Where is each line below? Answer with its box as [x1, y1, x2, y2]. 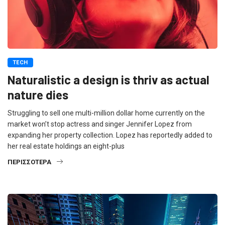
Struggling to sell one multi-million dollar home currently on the [8, 108, 205, 117]
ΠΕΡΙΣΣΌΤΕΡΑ [8, 158, 51, 166]
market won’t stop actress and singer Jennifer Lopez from [8, 120, 192, 128]
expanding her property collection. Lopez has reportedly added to [8, 131, 212, 139]
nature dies [8, 87, 68, 102]
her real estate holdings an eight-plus [8, 142, 125, 150]
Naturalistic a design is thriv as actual [8, 72, 209, 87]
